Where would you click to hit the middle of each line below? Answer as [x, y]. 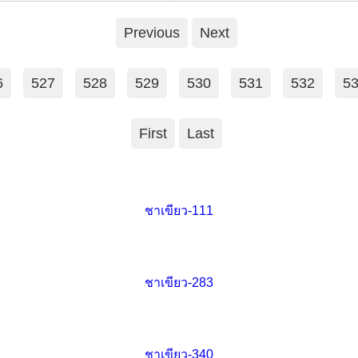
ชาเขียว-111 [179, 211]
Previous [152, 33]
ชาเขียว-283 [179, 283]
